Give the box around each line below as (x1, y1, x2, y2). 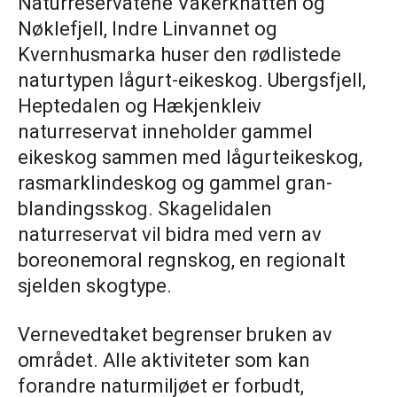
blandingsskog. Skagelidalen (18, 198, 272, 221)
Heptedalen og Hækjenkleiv (18, 95, 261, 118)
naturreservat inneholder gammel (18, 121, 313, 144)
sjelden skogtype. (18, 275, 172, 298)
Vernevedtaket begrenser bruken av (18, 323, 332, 346)
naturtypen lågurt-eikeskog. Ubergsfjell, (18, 69, 366, 92)
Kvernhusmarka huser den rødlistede (18, 43, 341, 66)
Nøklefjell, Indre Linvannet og (18, 18, 277, 41)
